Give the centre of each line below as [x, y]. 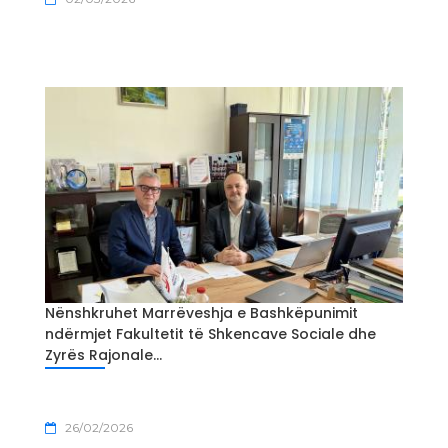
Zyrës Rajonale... [103, 354]
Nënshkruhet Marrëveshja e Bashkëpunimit [201, 312]
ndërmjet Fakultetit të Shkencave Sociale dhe [210, 333]
